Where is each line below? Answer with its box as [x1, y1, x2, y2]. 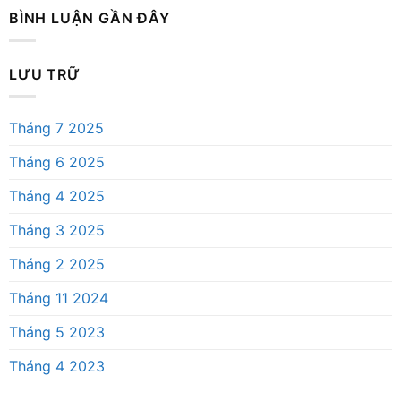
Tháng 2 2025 [9, 255, 105, 274]
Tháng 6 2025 [9, 153, 105, 172]
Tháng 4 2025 [9, 187, 105, 206]
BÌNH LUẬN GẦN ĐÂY [9, 9, 170, 28]
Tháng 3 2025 [9, 221, 105, 240]
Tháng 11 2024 [9, 289, 108, 308]
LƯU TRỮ [9, 64, 81, 83]
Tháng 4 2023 [9, 357, 105, 376]
